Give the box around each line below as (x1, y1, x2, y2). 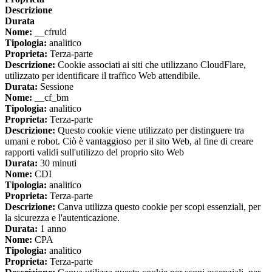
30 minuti (38, 158, 76, 169)
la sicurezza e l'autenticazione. (5, 212, 120, 223)
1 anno (38, 223, 66, 234)
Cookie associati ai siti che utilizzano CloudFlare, (55, 59, 246, 70)
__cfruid (32, 27, 67, 38)
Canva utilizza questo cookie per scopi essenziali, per (55, 202, 260, 212)
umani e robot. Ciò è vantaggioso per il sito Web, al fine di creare (5, 136, 253, 147)
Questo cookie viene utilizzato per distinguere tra (55, 125, 244, 136)
